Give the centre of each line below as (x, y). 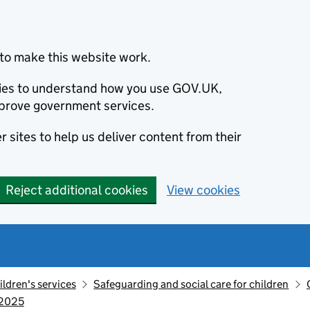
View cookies (203, 190)
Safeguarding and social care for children (191, 284)
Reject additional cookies (77, 190)
